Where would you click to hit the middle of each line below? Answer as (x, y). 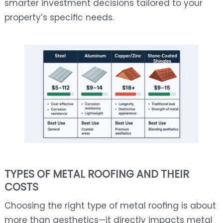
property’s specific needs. (59, 18)
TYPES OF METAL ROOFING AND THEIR (97, 174)
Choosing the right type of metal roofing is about (110, 206)
